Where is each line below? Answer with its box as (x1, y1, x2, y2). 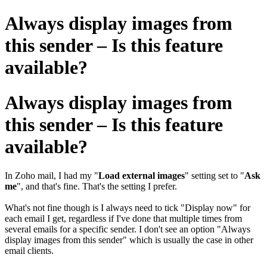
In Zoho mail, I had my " (5, 170, 98, 181)
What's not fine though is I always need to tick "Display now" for (5, 203, 250, 213)
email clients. (5, 246, 54, 256)
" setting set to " (185, 170, 244, 181)
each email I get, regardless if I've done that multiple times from (5, 213, 242, 224)
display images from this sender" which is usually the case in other (5, 235, 253, 246)
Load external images (98, 170, 185, 181)
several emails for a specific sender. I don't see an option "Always (5, 224, 250, 235)
